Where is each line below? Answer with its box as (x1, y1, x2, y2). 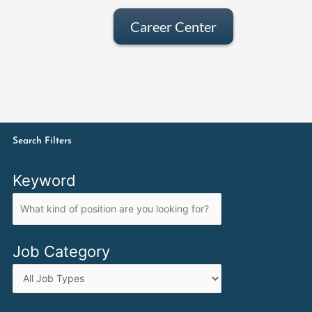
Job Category (12, 242, 110, 260)
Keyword (12, 171, 76, 189)
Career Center (130, 18, 217, 35)
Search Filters (12, 136, 72, 146)
